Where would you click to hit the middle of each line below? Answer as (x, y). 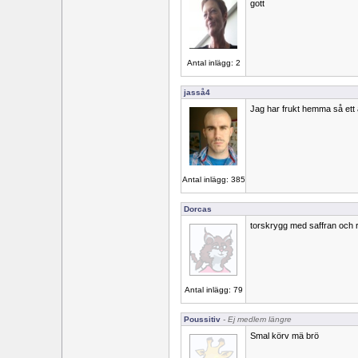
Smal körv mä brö (284, 336)
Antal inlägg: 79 (213, 290)
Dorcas (198, 209)
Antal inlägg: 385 (213, 180)
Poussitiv (202, 319)
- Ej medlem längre (256, 319)
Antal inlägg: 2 (213, 63)
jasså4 (197, 92)
